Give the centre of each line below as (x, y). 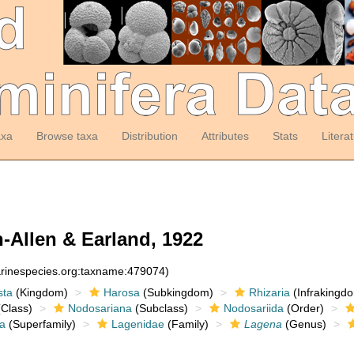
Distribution (149, 136)
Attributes (225, 136)
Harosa (121, 292)
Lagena (263, 324)
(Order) (303, 308)
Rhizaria (269, 292)
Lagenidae (137, 324)
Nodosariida (253, 308)
